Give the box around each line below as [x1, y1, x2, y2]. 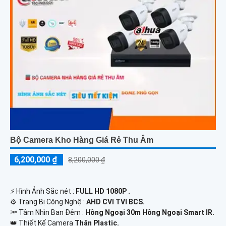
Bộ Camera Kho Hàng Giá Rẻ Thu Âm [10, 136, 153, 145]
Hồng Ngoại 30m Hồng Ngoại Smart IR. [85, 208, 214, 217]
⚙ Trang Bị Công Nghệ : [10, 198, 86, 206]
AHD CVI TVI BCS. [86, 198, 145, 206]
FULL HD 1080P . [76, 187, 130, 196]
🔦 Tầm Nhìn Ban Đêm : [10, 208, 85, 217]
